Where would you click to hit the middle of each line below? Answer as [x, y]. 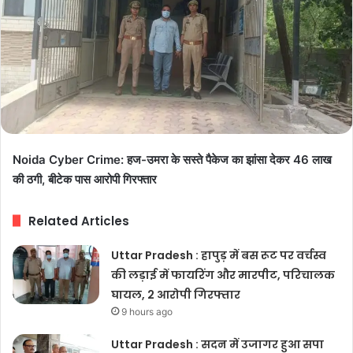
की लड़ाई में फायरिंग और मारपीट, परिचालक [223, 275]
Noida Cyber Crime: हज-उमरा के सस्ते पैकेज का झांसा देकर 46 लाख [172, 159]
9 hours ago [147, 311]
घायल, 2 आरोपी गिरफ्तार [176, 294]
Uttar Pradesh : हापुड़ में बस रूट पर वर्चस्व [219, 255]
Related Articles [79, 221]
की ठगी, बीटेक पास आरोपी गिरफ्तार [85, 179]
